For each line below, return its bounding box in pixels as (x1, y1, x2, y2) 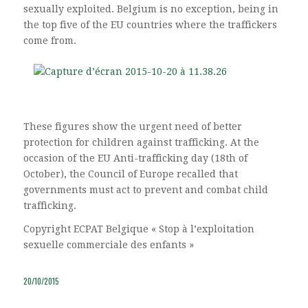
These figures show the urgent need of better (23, 120, 242, 132)
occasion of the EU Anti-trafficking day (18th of (23, 152, 247, 164)
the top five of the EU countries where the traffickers (23, 19, 277, 30)
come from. (23, 34, 76, 46)
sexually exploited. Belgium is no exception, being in (23, 3, 278, 14)
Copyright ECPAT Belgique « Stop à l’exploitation (23, 223, 254, 235)
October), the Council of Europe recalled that (23, 168, 238, 179)
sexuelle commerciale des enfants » (23, 239, 194, 251)
